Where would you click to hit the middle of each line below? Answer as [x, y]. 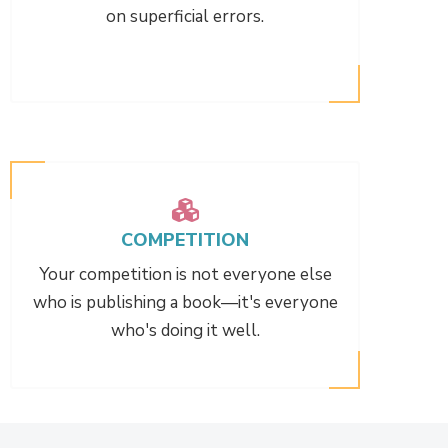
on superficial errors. [185, 16]
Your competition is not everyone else [185, 274]
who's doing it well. [185, 330]
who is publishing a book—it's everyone [185, 302]
